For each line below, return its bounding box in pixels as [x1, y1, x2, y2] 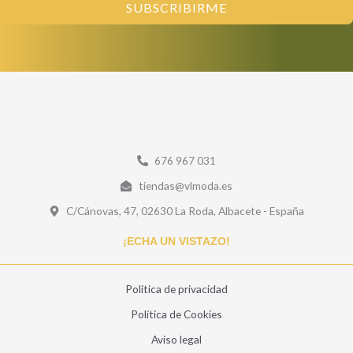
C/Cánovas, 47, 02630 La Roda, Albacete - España [66, 203, 305, 217]
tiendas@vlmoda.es [138, 178, 232, 192]
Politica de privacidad [125, 281, 228, 295]
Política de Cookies [131, 307, 222, 321]
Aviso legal [151, 332, 202, 346]
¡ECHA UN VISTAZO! [123, 235, 230, 247]
